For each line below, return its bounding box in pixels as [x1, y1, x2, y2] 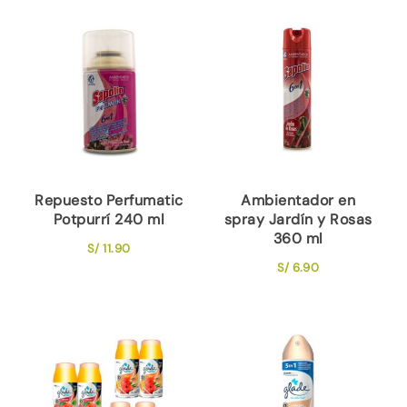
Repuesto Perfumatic [35, 190, 184, 210]
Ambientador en [241, 190, 356, 210]
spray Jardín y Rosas [223, 209, 372, 229]
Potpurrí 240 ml [53, 209, 165, 229]
